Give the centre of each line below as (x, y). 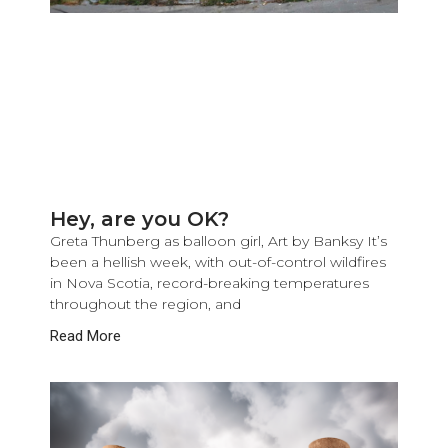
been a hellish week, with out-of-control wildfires (218, 261)
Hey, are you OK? (140, 218)
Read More (86, 335)
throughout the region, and (146, 303)
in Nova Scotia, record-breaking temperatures (210, 282)
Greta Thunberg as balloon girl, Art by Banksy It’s (219, 240)
